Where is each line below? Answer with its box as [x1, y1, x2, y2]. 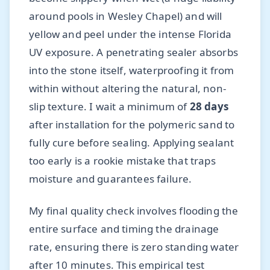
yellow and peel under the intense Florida [29, 27, 231, 41]
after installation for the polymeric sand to [29, 117, 235, 131]
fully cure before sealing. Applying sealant [29, 135, 234, 149]
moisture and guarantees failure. [29, 171, 192, 186]
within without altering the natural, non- [29, 81, 226, 95]
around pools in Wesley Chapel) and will [29, 8, 222, 23]
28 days [189, 99, 228, 113]
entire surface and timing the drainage [29, 221, 219, 236]
